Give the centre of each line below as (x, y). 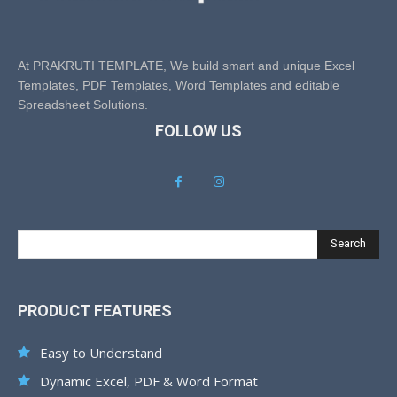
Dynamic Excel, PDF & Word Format (149, 381)
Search (348, 244)
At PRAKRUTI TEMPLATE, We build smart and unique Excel (186, 65)
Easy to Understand (101, 352)
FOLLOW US (198, 130)
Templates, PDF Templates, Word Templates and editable (179, 85)
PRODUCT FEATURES (95, 310)
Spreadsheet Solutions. (83, 104)
